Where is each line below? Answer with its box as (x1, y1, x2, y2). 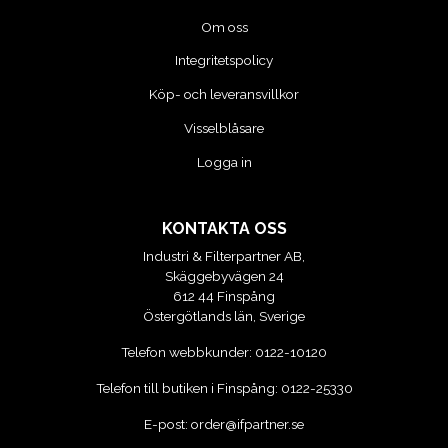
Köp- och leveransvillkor (149, 86, 299, 103)
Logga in (196, 153, 252, 170)
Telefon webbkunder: (121, 343, 255, 360)
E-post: (144, 415, 191, 432)
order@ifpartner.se (191, 415, 304, 432)
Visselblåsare (184, 119, 264, 136)
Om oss (200, 18, 248, 35)
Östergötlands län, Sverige (143, 307, 305, 324)
